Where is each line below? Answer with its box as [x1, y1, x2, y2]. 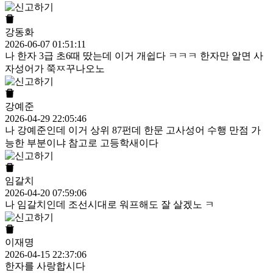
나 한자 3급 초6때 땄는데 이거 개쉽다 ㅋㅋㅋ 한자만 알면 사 [5, 51, 263, 62]
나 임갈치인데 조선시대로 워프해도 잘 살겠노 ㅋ [5, 199, 214, 210]
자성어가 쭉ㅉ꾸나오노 [5, 63, 105, 74]
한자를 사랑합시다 [5, 261, 85, 272]
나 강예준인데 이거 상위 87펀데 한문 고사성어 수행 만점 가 [5, 125, 261, 136]
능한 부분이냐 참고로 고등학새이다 [5, 138, 158, 149]
